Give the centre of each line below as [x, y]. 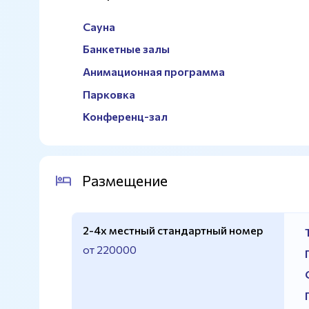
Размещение [124, 181]
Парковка [109, 94]
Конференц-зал [125, 117]
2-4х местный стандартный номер [172, 230]
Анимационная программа [154, 72]
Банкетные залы [126, 49]
